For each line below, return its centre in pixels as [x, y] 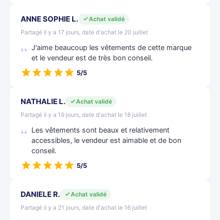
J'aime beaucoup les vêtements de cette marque [111, 48]
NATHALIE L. [43, 101]
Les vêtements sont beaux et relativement [100, 130]
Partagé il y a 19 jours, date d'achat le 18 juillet [84, 115]
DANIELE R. [40, 194]
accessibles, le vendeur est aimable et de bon [106, 140]
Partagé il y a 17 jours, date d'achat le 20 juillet [84, 32]
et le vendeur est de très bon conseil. [92, 58]
